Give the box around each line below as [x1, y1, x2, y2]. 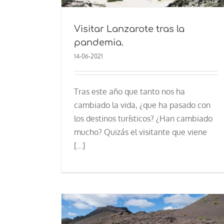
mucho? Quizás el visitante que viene [73, 126, 207, 137]
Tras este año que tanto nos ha [73, 86, 185, 96]
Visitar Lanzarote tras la [73, 23, 184, 34]
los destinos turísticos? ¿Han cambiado [73, 113, 212, 123]
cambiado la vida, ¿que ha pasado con [73, 99, 210, 110]
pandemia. [73, 37, 123, 47]
